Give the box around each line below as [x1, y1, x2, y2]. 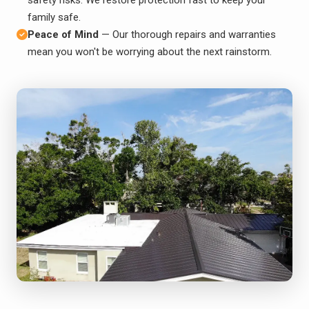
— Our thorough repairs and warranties [99, 28, 276, 41]
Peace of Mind [28, 28, 99, 41]
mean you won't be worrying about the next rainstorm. [28, 45, 272, 58]
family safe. [28, 10, 81, 23]
